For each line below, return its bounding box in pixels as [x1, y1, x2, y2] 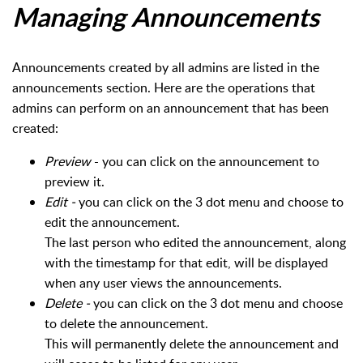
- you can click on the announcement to [91, 152, 319, 170]
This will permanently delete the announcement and [45, 334, 339, 352]
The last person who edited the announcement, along [45, 233, 346, 251]
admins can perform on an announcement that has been [12, 98, 329, 117]
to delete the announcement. [45, 314, 208, 332]
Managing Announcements [12, 6, 319, 32]
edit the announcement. [45, 212, 180, 231]
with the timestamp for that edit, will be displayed [45, 253, 328, 271]
